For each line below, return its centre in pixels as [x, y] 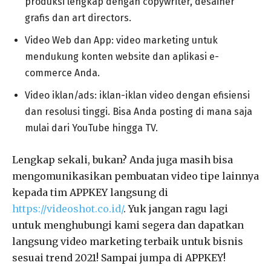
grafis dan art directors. [78, 18]
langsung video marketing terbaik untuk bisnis [128, 241]
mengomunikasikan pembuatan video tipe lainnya [135, 176]
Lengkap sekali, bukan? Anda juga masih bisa [122, 159]
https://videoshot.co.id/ [68, 208]
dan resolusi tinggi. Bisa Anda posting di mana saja [139, 111]
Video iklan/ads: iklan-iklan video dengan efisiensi [137, 95]
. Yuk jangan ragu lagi [176, 208]
